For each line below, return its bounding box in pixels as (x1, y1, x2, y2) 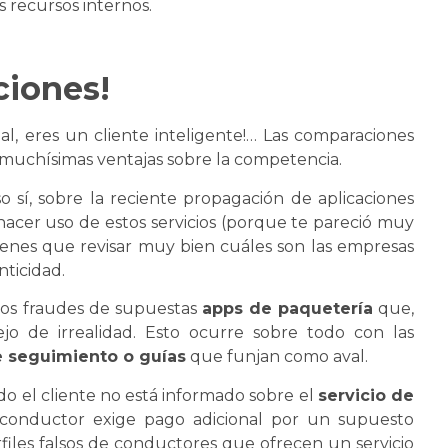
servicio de (317, 385, 414, 405)
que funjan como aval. (186, 347, 368, 367)
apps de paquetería (201, 299, 373, 319)
